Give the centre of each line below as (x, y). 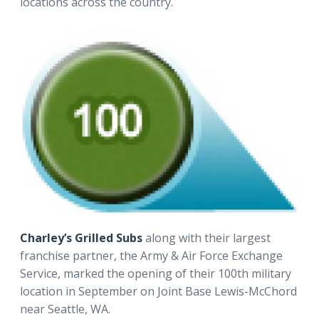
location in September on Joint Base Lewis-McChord (158, 292)
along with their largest (208, 238)
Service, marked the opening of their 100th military (156, 274)
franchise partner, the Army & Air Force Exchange (151, 256)
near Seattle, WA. (65, 309)
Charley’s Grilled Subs (83, 238)
